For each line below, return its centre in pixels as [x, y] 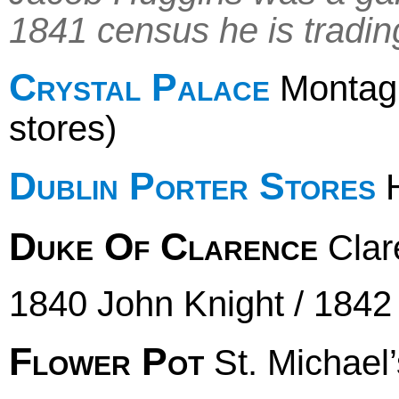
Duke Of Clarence [163, 246]
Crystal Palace [139, 88]
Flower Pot [106, 362]
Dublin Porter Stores [192, 186]
